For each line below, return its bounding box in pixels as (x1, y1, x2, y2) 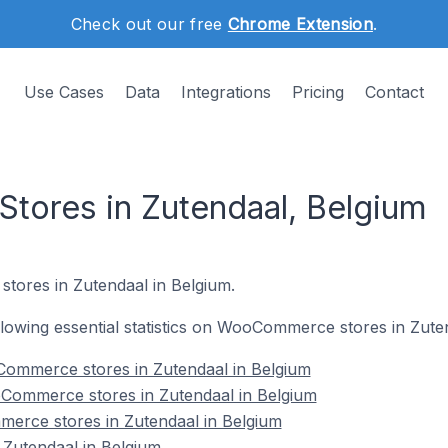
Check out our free (70, 14, 228, 34)
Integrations (181, 82, 271, 102)
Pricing (292, 82, 344, 102)
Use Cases (24, 82, 104, 102)
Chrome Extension (227, 14, 373, 34)
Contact (365, 82, 424, 102)
